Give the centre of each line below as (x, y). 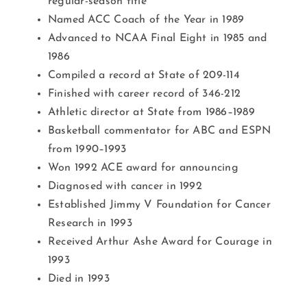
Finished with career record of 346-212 (144, 94)
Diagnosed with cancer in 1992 (125, 186)
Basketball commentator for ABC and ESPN (159, 131)
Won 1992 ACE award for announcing (143, 168)
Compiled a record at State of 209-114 (144, 75)
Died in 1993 (78, 279)
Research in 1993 (90, 223)
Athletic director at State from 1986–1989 (151, 112)
